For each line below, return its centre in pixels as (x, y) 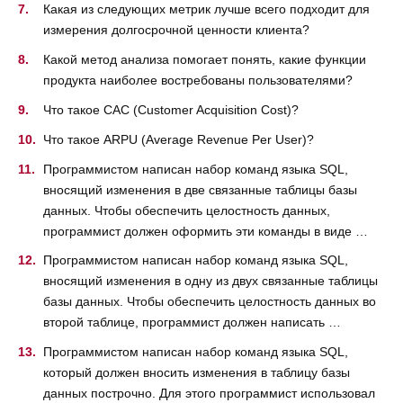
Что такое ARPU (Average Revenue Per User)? (179, 139)
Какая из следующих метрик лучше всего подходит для (206, 9)
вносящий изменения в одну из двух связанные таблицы (210, 281)
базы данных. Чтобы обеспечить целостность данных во (210, 302)
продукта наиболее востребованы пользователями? (198, 81)
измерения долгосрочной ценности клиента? (176, 30)
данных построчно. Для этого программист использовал (209, 394)
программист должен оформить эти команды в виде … (206, 231)
